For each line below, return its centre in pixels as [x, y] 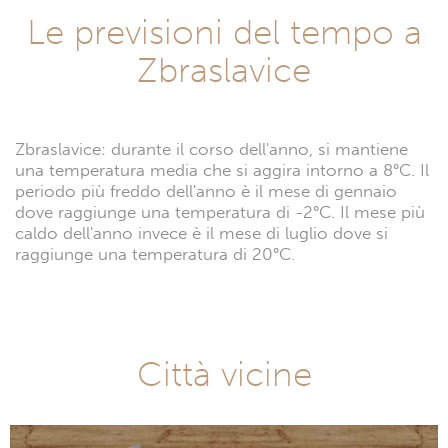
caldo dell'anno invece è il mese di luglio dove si [201, 233]
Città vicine [224, 373]
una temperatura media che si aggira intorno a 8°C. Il [222, 170]
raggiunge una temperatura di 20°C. [155, 254]
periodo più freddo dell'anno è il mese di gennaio [206, 191]
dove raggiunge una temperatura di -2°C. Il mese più [220, 212]
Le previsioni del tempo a [224, 31]
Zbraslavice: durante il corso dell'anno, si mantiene [211, 149]
